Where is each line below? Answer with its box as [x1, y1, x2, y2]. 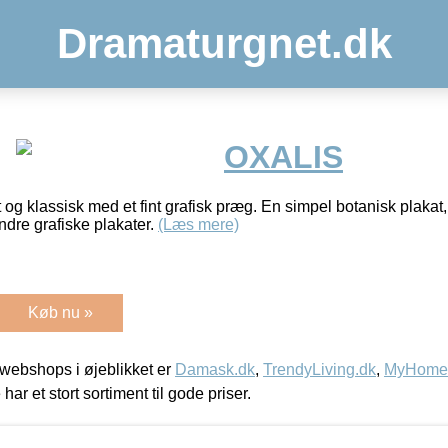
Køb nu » [28, 303, 93, 321]
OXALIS [224, 139, 343, 176]
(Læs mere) [158, 215, 239, 233]
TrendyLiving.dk [263, 360, 376, 378]
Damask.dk [175, 360, 255, 378]
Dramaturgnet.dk [56, 20, 392, 67]
